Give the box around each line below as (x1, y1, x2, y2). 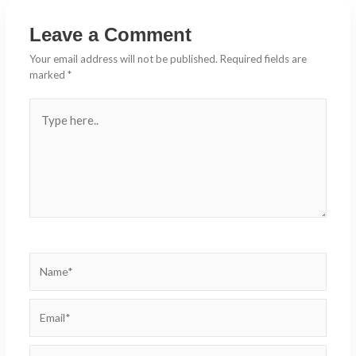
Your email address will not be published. (29, 52, 218, 66)
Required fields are (219, 52, 307, 66)
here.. (28, 114, 54, 128)
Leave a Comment (29, 24, 192, 46)
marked (29, 68, 68, 82)
